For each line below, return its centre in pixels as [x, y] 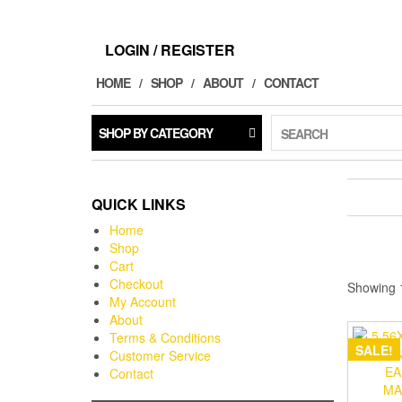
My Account [143, 301]
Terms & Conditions [165, 337]
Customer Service [160, 355]
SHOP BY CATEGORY [156, 133]
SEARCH [304, 134]
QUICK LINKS [139, 204]
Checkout [136, 284]
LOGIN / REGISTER [170, 50]
